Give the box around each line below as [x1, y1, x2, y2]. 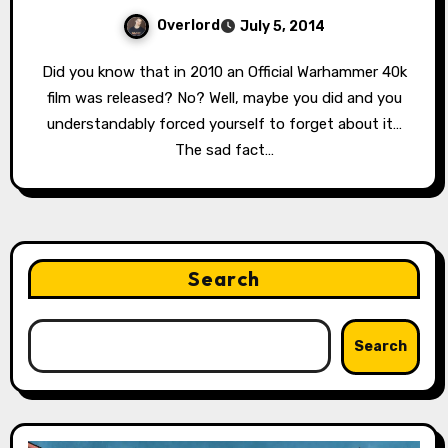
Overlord [157, 16, 220, 34]
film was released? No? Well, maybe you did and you [46, 88, 402, 107]
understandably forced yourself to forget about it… [46, 114, 402, 133]
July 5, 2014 [240, 17, 325, 35]
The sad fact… [174, 140, 274, 159]
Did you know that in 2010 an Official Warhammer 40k [41, 62, 53, 81]
